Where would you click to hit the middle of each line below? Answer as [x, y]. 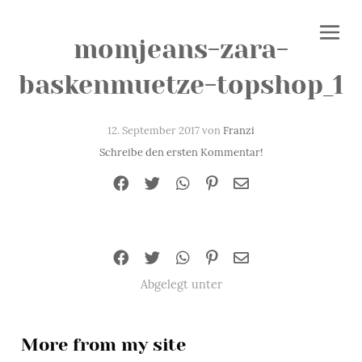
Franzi [239, 130]
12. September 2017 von [165, 130]
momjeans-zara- [181, 50]
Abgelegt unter [181, 284]
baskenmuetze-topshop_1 [181, 85]
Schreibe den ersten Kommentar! [181, 152]
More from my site [103, 345]
